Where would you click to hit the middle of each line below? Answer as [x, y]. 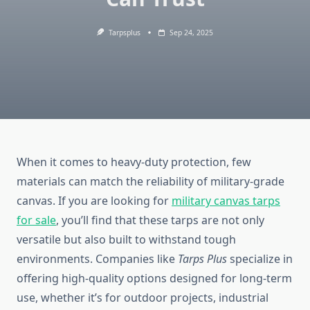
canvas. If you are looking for [94, 201]
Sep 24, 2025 [191, 33]
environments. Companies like [97, 259]
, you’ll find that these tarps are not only [160, 220]
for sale [36, 220]
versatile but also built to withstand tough [126, 240]
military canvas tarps [226, 201]
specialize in [260, 259]
